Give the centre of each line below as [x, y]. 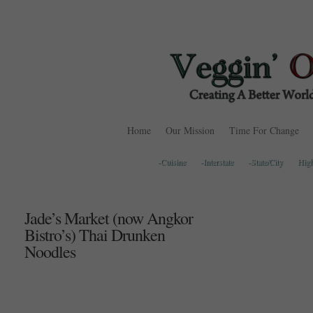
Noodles [50, 252]
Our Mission [190, 130]
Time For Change [264, 130]
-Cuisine [172, 161]
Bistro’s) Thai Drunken [95, 235]
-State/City [265, 161]
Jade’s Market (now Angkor [109, 218]
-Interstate [217, 161]
